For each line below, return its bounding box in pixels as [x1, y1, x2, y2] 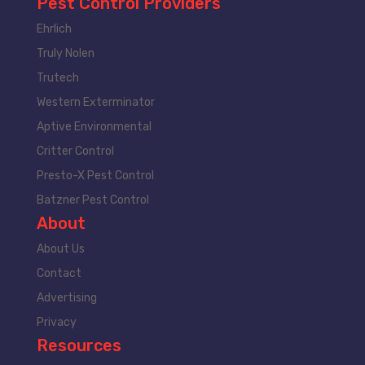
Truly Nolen [36, 46, 95, 60]
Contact [36, 266, 81, 280]
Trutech [36, 70, 79, 85]
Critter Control [36, 143, 114, 158]
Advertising [36, 290, 97, 305]
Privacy [36, 314, 77, 329]
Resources [36, 335, 121, 355]
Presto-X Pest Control [36, 168, 155, 182]
